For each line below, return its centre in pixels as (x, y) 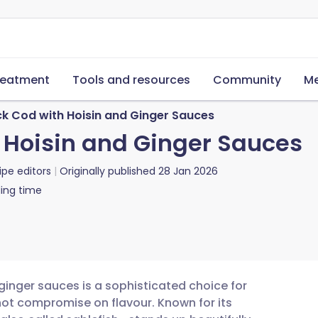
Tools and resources (131, 80)
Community (247, 80)
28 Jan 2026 (188, 171)
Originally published (108, 171)
